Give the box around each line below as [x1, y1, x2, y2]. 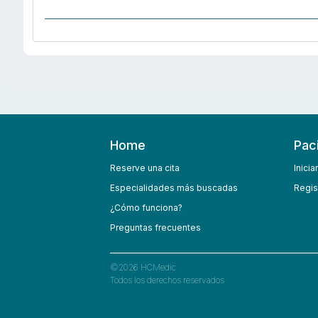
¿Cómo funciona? [110, 202, 182, 214]
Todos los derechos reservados [110, 274, 224, 285]
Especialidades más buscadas [110, 182, 238, 194]
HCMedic [138, 261, 176, 273]
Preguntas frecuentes [110, 222, 201, 234]
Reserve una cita [110, 163, 180, 174]
